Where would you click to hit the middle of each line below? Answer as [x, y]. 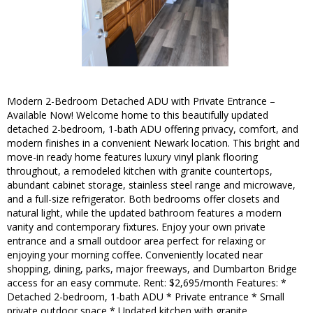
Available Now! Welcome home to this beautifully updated [138, 115]
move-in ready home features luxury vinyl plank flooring [132, 157]
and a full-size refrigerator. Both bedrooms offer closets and [143, 199]
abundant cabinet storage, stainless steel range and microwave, [151, 185]
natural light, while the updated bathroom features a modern [144, 213]
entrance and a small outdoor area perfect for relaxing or [136, 241]
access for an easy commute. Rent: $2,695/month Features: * [147, 283]
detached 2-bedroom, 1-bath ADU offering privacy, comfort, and [153, 129]
